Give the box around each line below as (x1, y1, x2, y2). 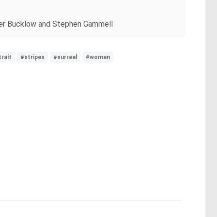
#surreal (53, 54, 77, 61)
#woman (86, 54, 110, 61)
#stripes (20, 54, 45, 61)
